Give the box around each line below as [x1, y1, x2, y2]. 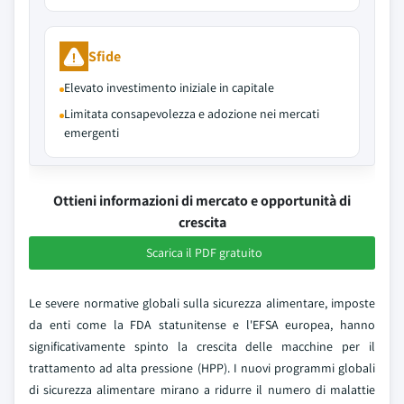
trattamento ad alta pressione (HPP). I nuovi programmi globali [29, 360, 375, 376]
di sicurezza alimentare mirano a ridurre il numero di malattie [29, 381, 375, 398]
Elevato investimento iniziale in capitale [64, 79, 274, 96]
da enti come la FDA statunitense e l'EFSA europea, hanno [29, 317, 375, 333]
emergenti [64, 124, 119, 141]
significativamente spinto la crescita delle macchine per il [29, 338, 375, 354]
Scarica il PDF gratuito [145, 244, 262, 261]
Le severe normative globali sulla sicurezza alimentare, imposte [29, 295, 375, 311]
